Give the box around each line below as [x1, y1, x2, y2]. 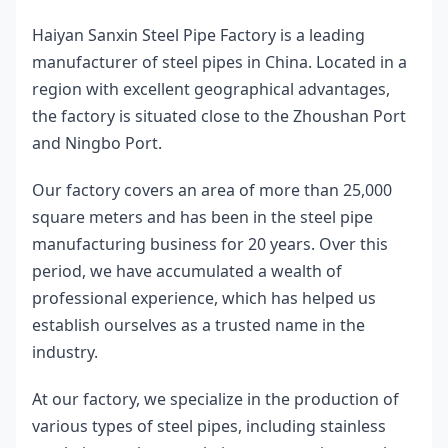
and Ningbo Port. [32, 132, 162, 155]
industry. [32, 341, 98, 364]
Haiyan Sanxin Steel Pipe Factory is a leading [32, 24, 365, 47]
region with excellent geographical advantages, [32, 78, 390, 101]
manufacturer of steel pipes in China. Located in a [32, 51, 407, 74]
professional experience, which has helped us [32, 287, 376, 310]
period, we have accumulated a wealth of [32, 260, 342, 283]
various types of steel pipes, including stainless [32, 415, 386, 438]
